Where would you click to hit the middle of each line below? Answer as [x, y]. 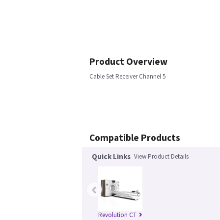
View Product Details [161, 156]
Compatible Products [135, 137]
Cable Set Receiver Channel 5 [127, 76]
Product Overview [128, 61]
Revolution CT [117, 215]
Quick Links [111, 156]
